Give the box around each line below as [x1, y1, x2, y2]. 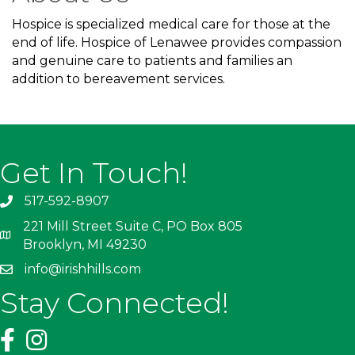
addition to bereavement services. [12, 71, 225, 86]
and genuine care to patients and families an [12, 52, 292, 68]
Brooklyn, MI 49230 [23, 236, 147, 252]
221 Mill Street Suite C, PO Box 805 [23, 218, 242, 234]
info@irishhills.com [25, 261, 141, 277]
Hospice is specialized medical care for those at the [12, 16, 330, 32]
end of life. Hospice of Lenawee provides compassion [12, 34, 342, 50]
